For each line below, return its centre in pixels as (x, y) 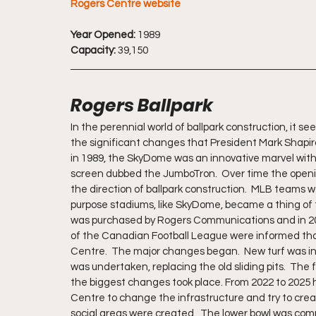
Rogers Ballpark (142, 105)
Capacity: (93, 50)
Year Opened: (103, 35)
